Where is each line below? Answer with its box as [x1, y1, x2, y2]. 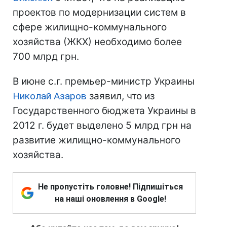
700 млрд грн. [13, 51, 79, 62]
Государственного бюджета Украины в [13, 105, 196, 117]
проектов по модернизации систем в [13, 7, 186, 18]
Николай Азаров [13, 90, 87, 102]
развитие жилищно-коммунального [13, 134, 180, 146]
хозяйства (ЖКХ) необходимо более [13, 36, 182, 48]
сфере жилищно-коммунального [13, 21, 167, 33]
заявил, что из [87, 90, 155, 102]
